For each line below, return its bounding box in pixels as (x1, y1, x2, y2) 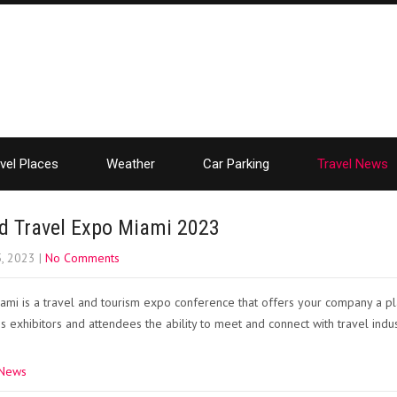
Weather (106, 156, 155, 172)
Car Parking (203, 156, 269, 172)
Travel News (317, 156, 388, 172)
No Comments (45, 250, 120, 266)
